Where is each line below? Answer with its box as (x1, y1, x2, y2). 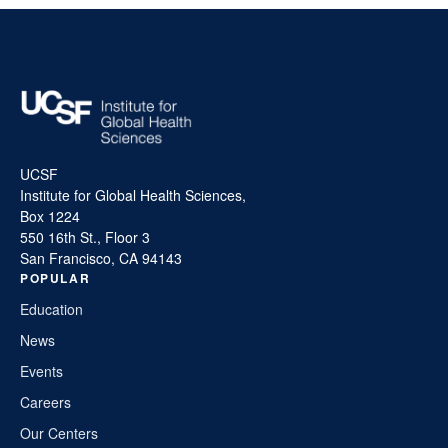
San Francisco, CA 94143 (20, 247, 182, 268)
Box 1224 (20, 205, 80, 226)
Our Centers (20, 422, 98, 443)
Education (20, 298, 83, 319)
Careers (20, 391, 71, 412)
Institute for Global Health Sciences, (20, 184, 246, 205)
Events (20, 360, 63, 381)
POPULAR (20, 268, 91, 287)
